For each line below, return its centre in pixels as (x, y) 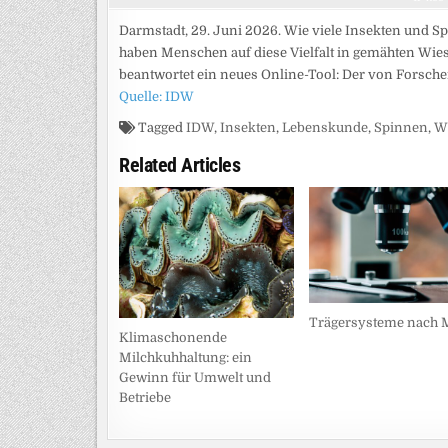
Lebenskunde (325, 127)
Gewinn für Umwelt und (195, 377)
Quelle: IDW (156, 96)
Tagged (160, 127)
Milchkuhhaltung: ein (185, 357)
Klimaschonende (173, 337)
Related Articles (179, 164)
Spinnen (401, 127)
